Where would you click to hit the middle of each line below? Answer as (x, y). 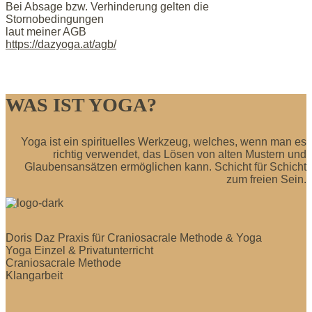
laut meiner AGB (46, 31)
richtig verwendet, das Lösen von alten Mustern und (180, 154)
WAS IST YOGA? (81, 104)
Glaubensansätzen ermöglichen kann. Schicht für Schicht (165, 166)
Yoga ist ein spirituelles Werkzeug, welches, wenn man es (164, 141)
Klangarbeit (34, 275)
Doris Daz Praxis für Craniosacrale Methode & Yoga (134, 237)
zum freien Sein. (266, 179)
